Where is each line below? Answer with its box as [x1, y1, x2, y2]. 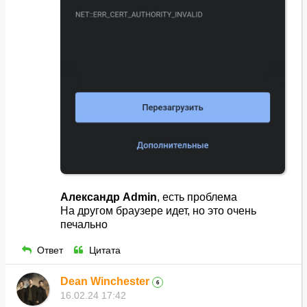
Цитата [88, 245, 121, 256]
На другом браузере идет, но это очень [60, 205, 256, 217]
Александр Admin [60, 191, 157, 204]
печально [60, 219, 108, 231]
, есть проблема [157, 191, 237, 204]
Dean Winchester [60, 275, 149, 288]
